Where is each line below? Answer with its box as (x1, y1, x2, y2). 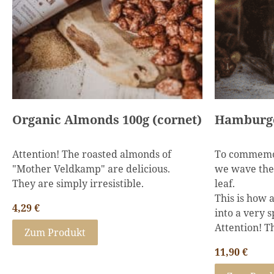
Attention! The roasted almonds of (12, 147, 171, 161)
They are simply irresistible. (12, 177, 144, 190)
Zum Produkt (24, 226, 86, 239)
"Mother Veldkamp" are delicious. (12, 162, 170, 176)
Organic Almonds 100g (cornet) (12, 111, 202, 128)
